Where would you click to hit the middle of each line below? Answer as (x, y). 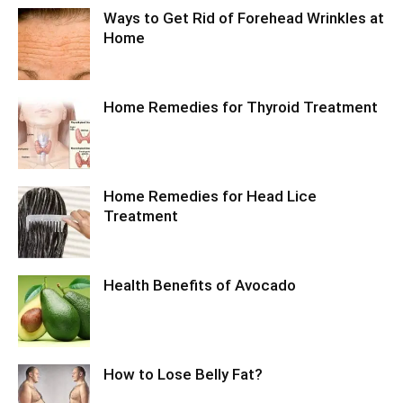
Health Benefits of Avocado (200, 285)
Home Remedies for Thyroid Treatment (241, 107)
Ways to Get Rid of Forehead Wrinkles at (244, 18)
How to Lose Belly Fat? (183, 374)
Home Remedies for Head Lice (210, 196)
